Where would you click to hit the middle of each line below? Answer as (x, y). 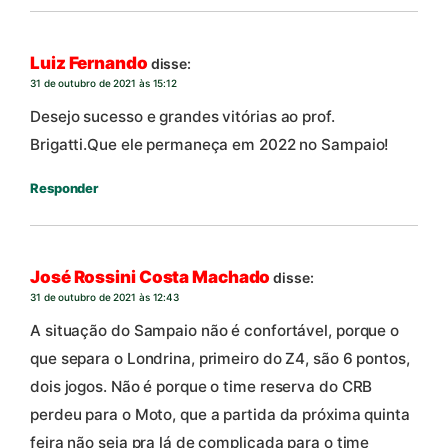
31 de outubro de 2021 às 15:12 (103, 82)
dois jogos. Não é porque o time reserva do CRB (201, 387)
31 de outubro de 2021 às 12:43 (104, 296)
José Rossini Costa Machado (150, 276)
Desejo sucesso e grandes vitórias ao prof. (182, 117)
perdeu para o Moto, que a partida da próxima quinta (220, 415)
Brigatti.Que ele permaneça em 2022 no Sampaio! (210, 145)
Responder (64, 188)
